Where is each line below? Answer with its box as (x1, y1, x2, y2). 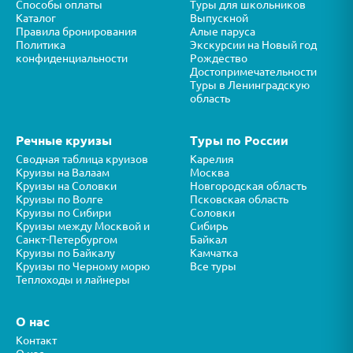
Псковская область (190, 193, 288, 206)
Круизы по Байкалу (16, 247, 115, 260)
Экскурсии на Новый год (190, 39, 317, 52)
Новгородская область (190, 180, 307, 193)
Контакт (16, 334, 57, 347)
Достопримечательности (190, 65, 317, 79)
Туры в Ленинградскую (190, 79, 310, 92)
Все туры (190, 260, 236, 273)
